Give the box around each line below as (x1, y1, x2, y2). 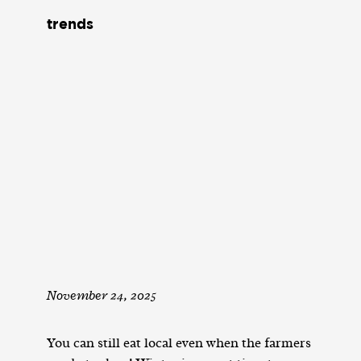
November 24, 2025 (46, 288, 156, 303)
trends (46, 19, 93, 32)
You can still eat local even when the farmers (46, 336, 311, 351)
